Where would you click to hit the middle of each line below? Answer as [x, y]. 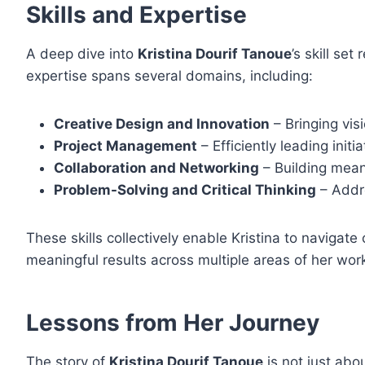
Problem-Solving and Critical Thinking [185, 190]
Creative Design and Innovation [162, 124]
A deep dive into [82, 54]
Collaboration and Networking [156, 168]
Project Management [125, 146]
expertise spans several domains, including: [169, 76]
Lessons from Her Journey [173, 323]
